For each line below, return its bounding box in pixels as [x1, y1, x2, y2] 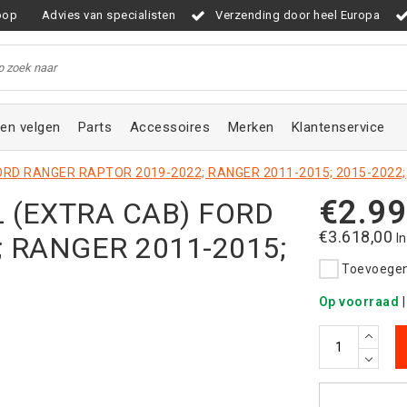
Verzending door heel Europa [215, 8, 381, 22]
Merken [227, 119, 274, 135]
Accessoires [129, 119, 211, 135]
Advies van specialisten [41, 8, 176, 22]
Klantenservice [291, 119, 385, 135]
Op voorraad [319, 294, 400, 310]
